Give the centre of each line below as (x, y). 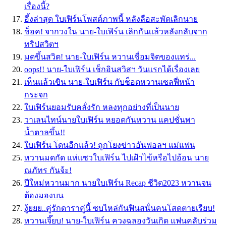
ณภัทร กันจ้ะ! (48, 171)
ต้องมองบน (44, 196)
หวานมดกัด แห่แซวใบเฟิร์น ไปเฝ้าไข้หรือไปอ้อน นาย (117, 158)
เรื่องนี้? (37, 7)
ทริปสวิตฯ (41, 44)
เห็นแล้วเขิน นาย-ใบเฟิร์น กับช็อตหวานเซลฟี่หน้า (109, 82)
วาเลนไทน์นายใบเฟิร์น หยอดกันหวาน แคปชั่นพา (110, 120)
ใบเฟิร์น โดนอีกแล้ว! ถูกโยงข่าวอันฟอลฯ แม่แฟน (110, 145)
